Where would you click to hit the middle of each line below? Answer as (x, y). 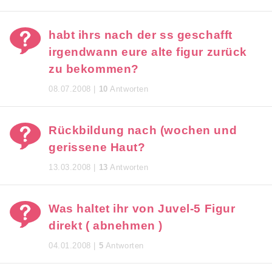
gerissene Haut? (97, 148)
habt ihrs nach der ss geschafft (141, 35)
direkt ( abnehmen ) (106, 226)
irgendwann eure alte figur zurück (148, 52)
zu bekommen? (94, 69)
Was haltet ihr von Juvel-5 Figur (142, 209)
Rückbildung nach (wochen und (143, 131)
